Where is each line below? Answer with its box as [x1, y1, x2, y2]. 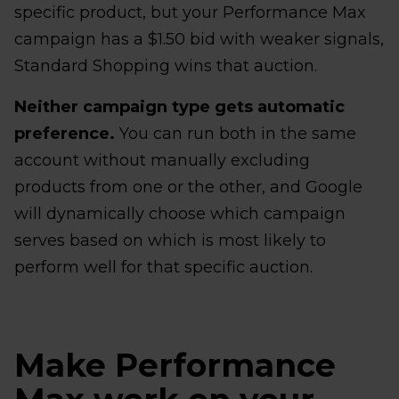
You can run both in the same [115, 123, 356, 143]
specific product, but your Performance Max [14, 2, 366, 22]
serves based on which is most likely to [14, 230, 326, 250]
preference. [14, 123, 115, 143]
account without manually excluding [14, 150, 310, 170]
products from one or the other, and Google [14, 176, 362, 197]
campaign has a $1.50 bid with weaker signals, [14, 28, 384, 49]
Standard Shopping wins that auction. [14, 55, 317, 76]
